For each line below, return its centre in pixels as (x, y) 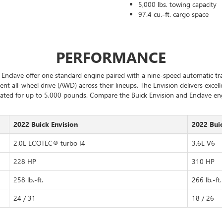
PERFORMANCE (111, 57)
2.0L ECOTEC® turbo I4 (49, 143)
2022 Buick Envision (45, 124)
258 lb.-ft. (28, 180)
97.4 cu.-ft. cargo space (173, 14)
